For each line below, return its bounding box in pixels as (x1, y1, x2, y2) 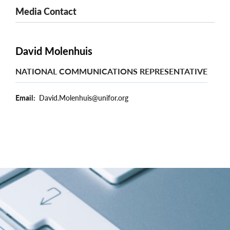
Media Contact (15, 5, 76, 17)
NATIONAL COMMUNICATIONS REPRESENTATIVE (15, 66, 207, 76)
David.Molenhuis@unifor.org (39, 93, 128, 102)
